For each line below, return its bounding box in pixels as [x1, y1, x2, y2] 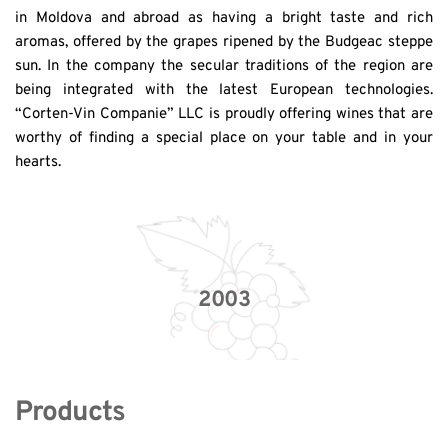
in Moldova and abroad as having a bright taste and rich [15, 8, 433, 28]
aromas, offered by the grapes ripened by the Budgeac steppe [15, 32, 433, 52]
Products [15, 394, 125, 431]
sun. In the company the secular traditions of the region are [15, 56, 433, 76]
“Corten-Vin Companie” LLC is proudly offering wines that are [15, 104, 433, 124]
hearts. [15, 152, 61, 172]
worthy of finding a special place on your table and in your [15, 128, 433, 148]
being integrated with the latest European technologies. [15, 80, 433, 100]
